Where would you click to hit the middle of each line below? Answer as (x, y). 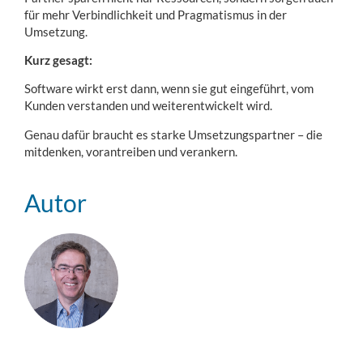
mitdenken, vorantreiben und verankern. (131, 151)
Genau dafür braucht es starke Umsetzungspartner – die (173, 134)
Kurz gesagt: (58, 60)
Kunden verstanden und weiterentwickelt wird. (148, 106)
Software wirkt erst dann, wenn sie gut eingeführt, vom (169, 89)
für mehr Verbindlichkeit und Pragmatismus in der (156, 14)
